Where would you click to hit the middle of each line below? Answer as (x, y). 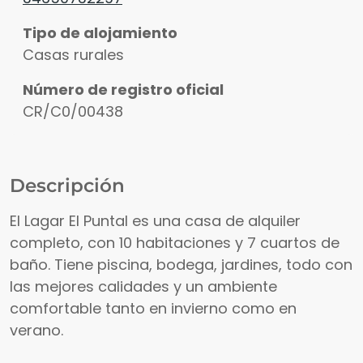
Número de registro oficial (123, 90)
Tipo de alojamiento (100, 33)
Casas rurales (73, 55)
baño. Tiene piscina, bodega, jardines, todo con (181, 265)
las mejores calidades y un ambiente (143, 287)
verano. (36, 331)
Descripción (67, 186)
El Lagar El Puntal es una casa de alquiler (155, 221)
